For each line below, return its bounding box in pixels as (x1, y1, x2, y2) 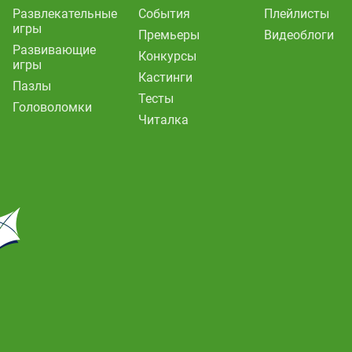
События (137, 5, 190, 21)
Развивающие (12, 42, 96, 57)
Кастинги (137, 69, 192, 85)
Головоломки (12, 99, 92, 115)
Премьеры (137, 27, 200, 42)
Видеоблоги (263, 27, 334, 42)
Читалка (137, 112, 189, 127)
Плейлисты (263, 5, 329, 21)
